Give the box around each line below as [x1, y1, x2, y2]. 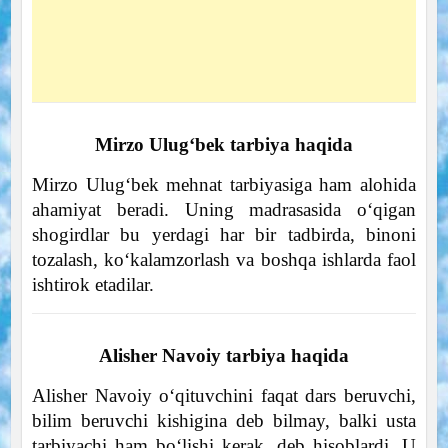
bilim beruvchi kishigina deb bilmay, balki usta [31, 409, 417, 431]
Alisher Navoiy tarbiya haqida [99, 344, 349, 366]
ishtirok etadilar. [31, 273, 154, 295]
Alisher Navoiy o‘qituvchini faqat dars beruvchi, [31, 384, 417, 406]
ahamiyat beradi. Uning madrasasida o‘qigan [31, 198, 417, 220]
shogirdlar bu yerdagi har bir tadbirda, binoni [31, 223, 417, 245]
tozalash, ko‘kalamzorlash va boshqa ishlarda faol [31, 248, 417, 270]
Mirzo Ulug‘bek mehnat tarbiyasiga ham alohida [31, 173, 417, 195]
